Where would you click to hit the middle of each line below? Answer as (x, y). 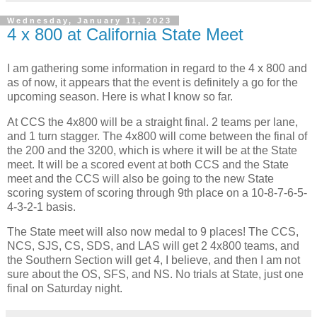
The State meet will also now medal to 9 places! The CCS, (153, 232)
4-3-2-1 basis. (43, 207)
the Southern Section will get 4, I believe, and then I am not (154, 260)
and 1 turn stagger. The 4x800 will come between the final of (157, 136)
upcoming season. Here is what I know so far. (120, 96)
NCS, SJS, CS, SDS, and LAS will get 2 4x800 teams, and (153, 246)
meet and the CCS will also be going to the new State (140, 178)
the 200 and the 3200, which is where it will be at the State (152, 150)
